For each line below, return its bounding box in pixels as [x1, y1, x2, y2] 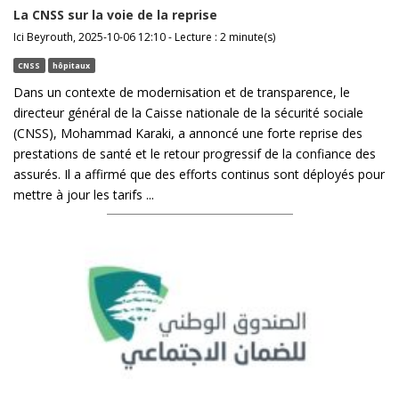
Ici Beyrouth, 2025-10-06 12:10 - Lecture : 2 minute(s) [13, 29, 275, 45]
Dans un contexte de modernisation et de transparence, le [13, 84, 350, 102]
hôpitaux [53, 59, 91, 71]
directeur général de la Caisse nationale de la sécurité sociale [13, 104, 363, 122]
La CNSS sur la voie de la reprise [13, 6, 217, 24]
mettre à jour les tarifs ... [13, 186, 154, 204]
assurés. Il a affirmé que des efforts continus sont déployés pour [13, 166, 385, 183]
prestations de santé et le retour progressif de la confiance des [13, 145, 376, 163]
